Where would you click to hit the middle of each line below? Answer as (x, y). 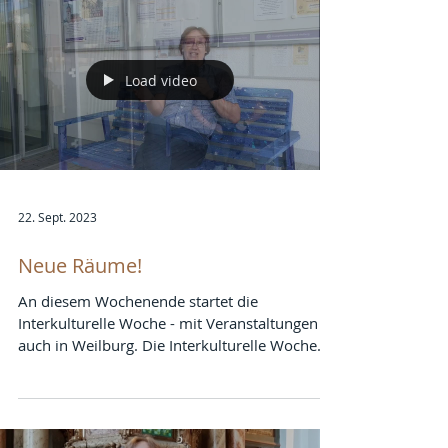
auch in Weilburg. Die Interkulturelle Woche (167, 400)
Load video (161, 135)
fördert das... (62, 422)
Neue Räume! (80, 320)
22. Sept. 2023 (57, 272)
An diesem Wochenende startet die (138, 356)
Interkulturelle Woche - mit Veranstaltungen (168, 378)
